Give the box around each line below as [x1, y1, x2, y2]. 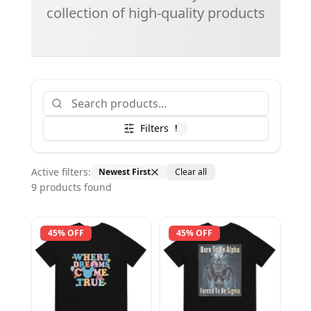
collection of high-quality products [46, 3, 265, 22]
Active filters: [31, 165, 91, 178]
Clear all [174, 166, 207, 178]
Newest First [98, 166, 151, 178]
